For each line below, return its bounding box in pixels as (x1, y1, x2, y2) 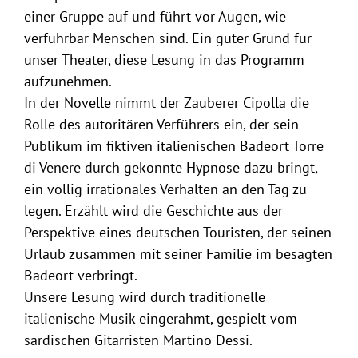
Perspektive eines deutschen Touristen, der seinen (23, 223, 332, 242)
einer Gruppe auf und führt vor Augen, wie (23, 7, 286, 26)
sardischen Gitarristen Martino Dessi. (23, 331, 253, 350)
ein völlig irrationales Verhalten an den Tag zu (23, 180, 307, 199)
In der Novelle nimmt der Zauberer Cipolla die (23, 93, 309, 113)
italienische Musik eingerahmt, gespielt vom (23, 309, 297, 328)
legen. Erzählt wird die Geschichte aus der (23, 201, 283, 221)
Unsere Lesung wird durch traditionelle (23, 288, 265, 307)
